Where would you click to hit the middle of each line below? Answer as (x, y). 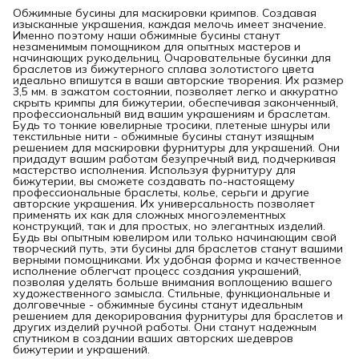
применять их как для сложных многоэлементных (149, 214)
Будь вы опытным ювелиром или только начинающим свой (175, 237)
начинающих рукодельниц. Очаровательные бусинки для (172, 57)
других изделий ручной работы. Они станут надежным (165, 327)
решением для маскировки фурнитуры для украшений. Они (176, 147)
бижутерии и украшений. (81, 349)
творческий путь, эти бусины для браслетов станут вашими (178, 248)
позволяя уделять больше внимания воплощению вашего (173, 282)
